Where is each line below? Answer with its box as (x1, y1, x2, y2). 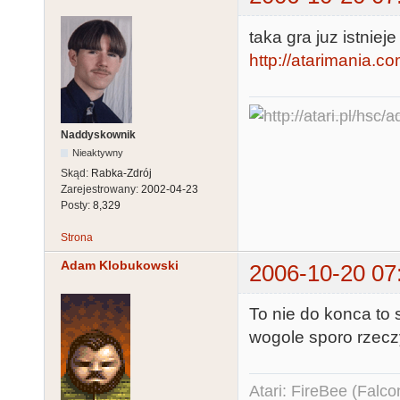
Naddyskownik (61, 129, 136, 142)
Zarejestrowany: (61, 183, 141, 196)
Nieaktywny (72, 147, 124, 159)
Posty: (61, 199, 93, 212)
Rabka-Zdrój (91, 167, 152, 180)
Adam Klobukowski (61, 257, 179, 272)
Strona (61, 231, 93, 245)
